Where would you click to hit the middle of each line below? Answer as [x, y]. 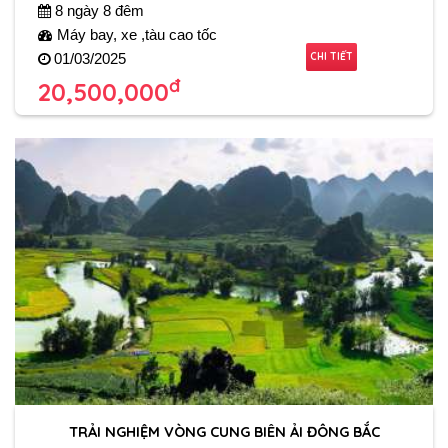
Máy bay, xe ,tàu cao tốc [134, 34]
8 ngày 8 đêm [97, 10]
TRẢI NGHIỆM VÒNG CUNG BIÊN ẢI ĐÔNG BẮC [224, 431]
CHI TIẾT [332, 56]
